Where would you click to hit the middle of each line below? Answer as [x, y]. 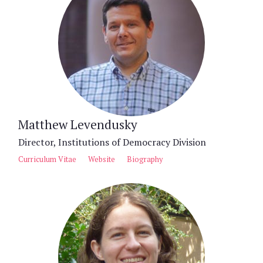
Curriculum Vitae [47, 159]
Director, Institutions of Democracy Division [112, 142]
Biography [145, 159]
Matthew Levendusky [78, 124]
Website [102, 159]
